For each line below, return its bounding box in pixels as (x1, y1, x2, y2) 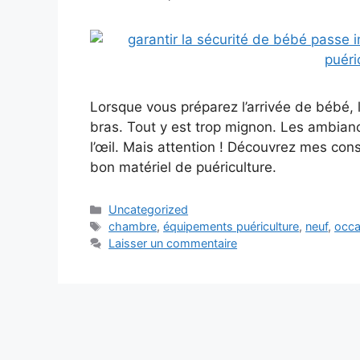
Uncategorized (108, 202, 189, 217)
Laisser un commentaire (108, 236, 238, 251)
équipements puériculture (163, 219, 300, 234)
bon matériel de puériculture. (90, 159, 276, 176)
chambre (108, 219, 157, 234)
